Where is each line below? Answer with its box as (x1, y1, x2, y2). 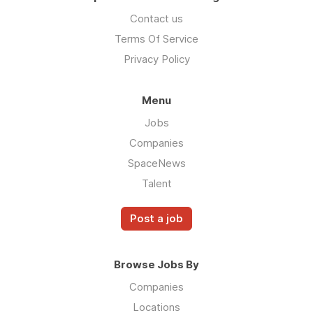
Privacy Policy (123, 52, 190, 66)
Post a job (130, 212, 183, 225)
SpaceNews (127, 156, 186, 170)
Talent (141, 176, 172, 190)
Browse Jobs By (114, 257, 199, 271)
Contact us (130, 11, 183, 25)
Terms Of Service (115, 31, 198, 45)
